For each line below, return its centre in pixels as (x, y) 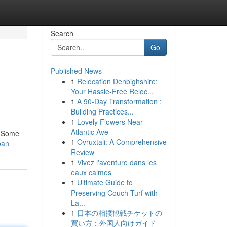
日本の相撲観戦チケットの (119, 213)
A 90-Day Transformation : (119, 101)
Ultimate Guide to (105, 182)
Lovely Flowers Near (110, 122)
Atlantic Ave (89, 132)
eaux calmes (91, 172)
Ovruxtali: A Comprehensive (122, 142)
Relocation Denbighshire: (117, 81)
